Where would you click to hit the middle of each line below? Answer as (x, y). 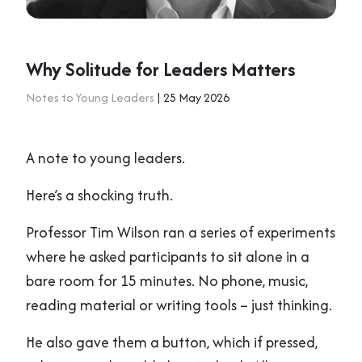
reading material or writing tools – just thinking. (179, 305)
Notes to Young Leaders (90, 97)
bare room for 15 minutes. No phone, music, (167, 280)
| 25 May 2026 (192, 97)
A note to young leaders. (105, 158)
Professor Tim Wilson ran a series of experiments (181, 232)
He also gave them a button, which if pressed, (172, 342)
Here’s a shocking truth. (99, 195)
